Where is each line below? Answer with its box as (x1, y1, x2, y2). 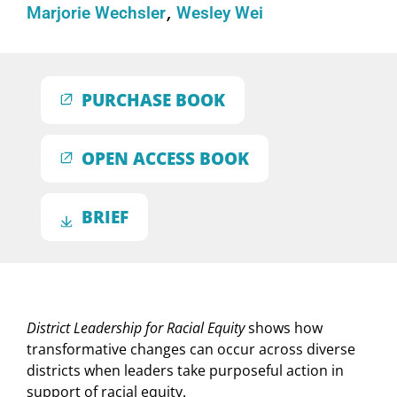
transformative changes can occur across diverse (27, 339, 355, 360)
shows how (245, 318, 323, 339)
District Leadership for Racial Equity (27, 318, 245, 339)
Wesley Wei (176, 4, 264, 24)
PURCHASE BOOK (82, 89, 225, 112)
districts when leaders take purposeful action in (27, 361, 344, 381)
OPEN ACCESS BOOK (82, 147, 249, 170)
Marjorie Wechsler (27, 4, 170, 24)
